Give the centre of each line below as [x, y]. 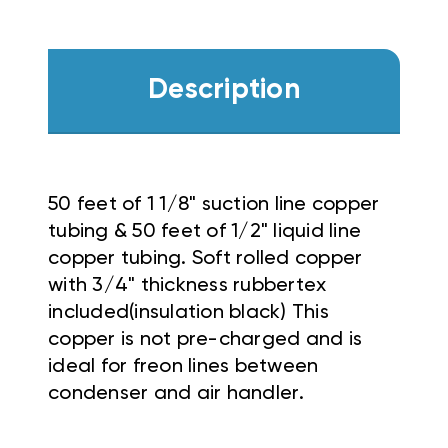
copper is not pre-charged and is [205, 339]
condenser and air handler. [176, 393]
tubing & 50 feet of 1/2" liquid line [204, 231]
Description [224, 90]
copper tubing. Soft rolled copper [205, 258]
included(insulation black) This [188, 312]
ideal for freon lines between [183, 366]
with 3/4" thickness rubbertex [187, 285]
